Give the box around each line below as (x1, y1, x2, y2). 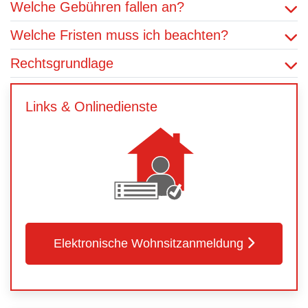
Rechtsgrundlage (10, 56, 113, 71)
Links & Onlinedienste (25, 99, 157, 114)
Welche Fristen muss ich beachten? (10, 27, 228, 43)
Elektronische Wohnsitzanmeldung (54, 236, 243, 250)
